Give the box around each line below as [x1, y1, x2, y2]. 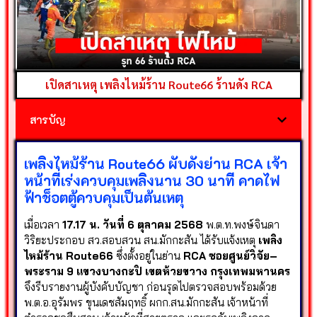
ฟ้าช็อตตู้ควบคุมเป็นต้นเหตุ [24, 188, 183, 207]
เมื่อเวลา [24, 218, 62, 232]
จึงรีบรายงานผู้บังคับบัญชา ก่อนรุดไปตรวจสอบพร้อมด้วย [24, 280, 277, 294]
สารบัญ [30, 113, 65, 127]
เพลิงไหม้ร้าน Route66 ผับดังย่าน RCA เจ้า [24, 154, 287, 173]
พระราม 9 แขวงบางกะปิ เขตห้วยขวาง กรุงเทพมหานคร [24, 265, 290, 279]
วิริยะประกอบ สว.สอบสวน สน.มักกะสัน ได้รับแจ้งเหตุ [24, 234, 258, 248]
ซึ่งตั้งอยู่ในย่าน [113, 249, 183, 263]
